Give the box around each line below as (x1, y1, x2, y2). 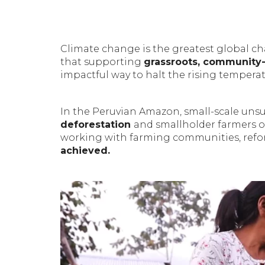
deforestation (60, 119, 134, 131)
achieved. (60, 145, 113, 157)
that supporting (60, 56, 144, 68)
